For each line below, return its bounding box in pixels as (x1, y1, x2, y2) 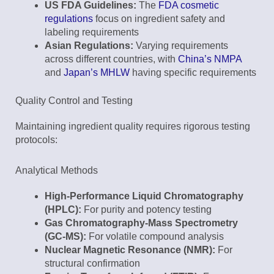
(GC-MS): (45, 231, 86, 242)
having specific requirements (130, 67, 256, 78)
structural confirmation (45, 258, 140, 269)
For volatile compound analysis (86, 231, 224, 242)
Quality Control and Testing (15, 95, 133, 106)
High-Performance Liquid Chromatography (45, 191, 243, 202)
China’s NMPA (178, 54, 242, 65)
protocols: (15, 135, 57, 146)
